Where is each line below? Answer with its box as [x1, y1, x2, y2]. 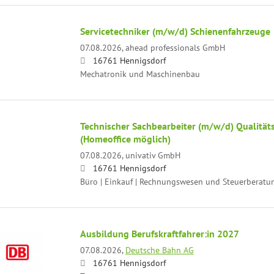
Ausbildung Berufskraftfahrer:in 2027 [80, 227, 239, 240]
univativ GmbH [125, 149, 180, 161]
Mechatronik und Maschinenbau [80, 67, 200, 80]
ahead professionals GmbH [125, 41, 225, 53]
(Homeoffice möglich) [80, 132, 171, 145]
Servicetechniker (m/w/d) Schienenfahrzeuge [80, 24, 270, 37]
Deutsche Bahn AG [125, 243, 194, 256]
